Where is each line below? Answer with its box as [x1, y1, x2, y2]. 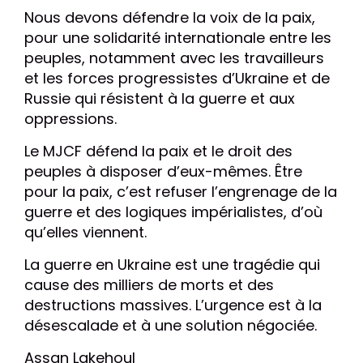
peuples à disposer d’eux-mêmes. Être [24, 161, 302, 181]
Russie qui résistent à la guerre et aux [24, 88, 295, 109]
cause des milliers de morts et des [24, 275, 274, 295]
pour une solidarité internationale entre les [24, 28, 331, 48]
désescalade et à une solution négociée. [24, 315, 317, 335]
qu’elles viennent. [24, 222, 147, 242]
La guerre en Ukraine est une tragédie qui [24, 254, 320, 275]
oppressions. [24, 109, 117, 129]
